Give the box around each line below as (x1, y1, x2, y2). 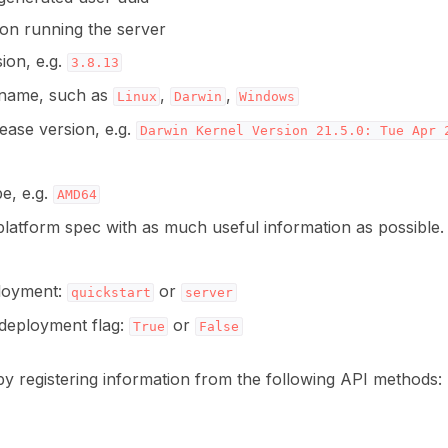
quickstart (70, 285, 151, 300)
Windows (239, 89, 296, 104)
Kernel (195, 123, 244, 138)
